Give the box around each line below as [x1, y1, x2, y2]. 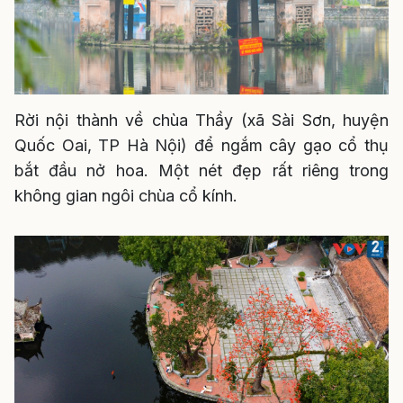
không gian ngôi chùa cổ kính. [14, 186, 237, 206]
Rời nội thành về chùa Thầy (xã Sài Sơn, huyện [14, 111, 389, 130]
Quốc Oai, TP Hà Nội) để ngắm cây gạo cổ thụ [14, 136, 389, 156]
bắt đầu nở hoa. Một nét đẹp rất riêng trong [14, 161, 389, 181]
